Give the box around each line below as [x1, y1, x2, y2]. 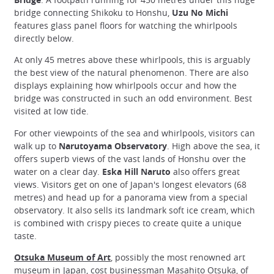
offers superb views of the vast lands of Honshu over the [14, 152, 246, 165]
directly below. [14, 32, 74, 45]
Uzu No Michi [172, 7, 228, 19]
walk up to [14, 139, 59, 152]
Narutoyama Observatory [59, 139, 167, 152]
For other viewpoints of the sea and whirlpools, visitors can [14, 127, 255, 139]
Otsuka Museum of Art [14, 251, 111, 263]
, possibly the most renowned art [111, 251, 245, 263]
